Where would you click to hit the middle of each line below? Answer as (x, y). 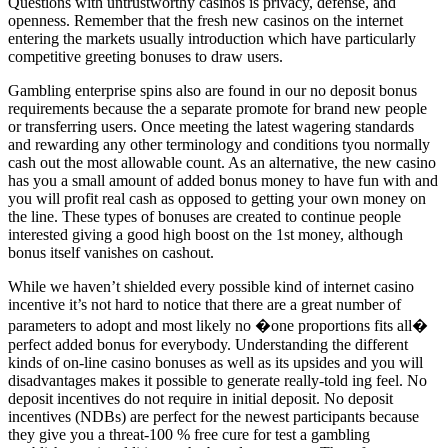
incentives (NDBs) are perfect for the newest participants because (213, 416)
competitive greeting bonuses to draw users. (145, 56)
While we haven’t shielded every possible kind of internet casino (211, 286)
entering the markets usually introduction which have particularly (212, 38)
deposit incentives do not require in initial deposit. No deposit (200, 398)
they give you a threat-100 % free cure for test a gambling (189, 434)
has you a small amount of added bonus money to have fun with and (223, 180)
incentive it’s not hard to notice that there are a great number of (204, 304)
